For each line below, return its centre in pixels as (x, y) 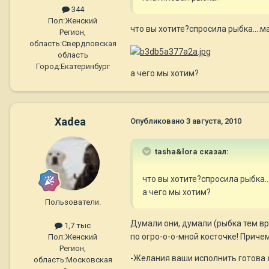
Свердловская (89, 44)
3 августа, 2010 (214, 121)
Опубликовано (158, 121)
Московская (89, 260)
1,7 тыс (77, 226)
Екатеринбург (85, 67)
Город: (48, 67)
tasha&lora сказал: (191, 152)
